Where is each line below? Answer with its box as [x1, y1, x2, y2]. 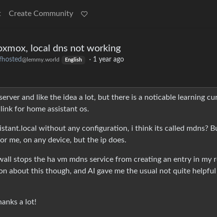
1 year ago [93, 56, 124, 63]
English [64, 58, 82, 63]
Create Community [9, 10, 73, 17]
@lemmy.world [22, 57, 60, 63]
